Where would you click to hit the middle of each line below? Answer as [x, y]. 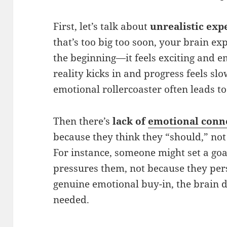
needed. [71, 199]
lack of [130, 121]
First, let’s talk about [102, 26]
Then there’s [83, 121]
